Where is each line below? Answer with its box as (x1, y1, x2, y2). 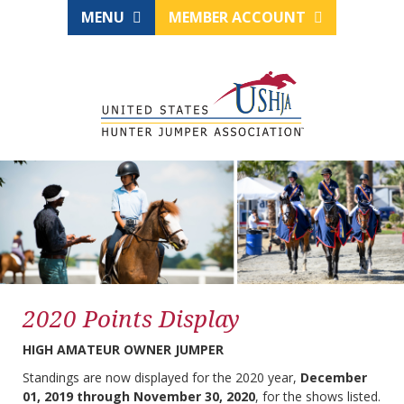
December (300, 369, 367, 387)
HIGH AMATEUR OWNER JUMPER (23, 341, 224, 359)
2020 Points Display (23, 302, 240, 335)
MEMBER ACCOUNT (169, 7, 309, 27)
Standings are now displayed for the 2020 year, (23, 369, 300, 387)
